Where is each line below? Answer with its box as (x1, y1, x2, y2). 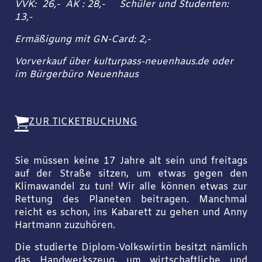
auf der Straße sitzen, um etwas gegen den (14, 167, 248, 181)
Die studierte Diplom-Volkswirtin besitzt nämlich (14, 241, 248, 254)
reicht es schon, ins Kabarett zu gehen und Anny (14, 206, 248, 219)
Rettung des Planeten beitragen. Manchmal (14, 193, 248, 206)
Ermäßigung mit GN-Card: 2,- (14, 33, 150, 46)
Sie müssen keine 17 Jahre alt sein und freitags (14, 154, 248, 168)
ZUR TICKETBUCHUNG (28, 115, 137, 129)
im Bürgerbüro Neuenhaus (14, 68, 139, 82)
